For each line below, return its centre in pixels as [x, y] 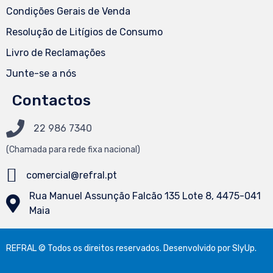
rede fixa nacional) [103, 150]
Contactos [51, 101]
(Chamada [27, 150]
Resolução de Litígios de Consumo [84, 32]
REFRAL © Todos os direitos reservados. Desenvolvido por [119, 249]
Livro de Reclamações [56, 53]
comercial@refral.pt [72, 175]
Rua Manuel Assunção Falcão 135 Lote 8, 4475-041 [145, 196]
